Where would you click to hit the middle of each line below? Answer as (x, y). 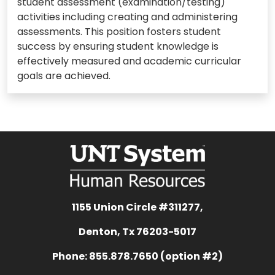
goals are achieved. (64, 76)
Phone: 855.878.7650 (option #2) (137, 257)
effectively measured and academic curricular (129, 61)
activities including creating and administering (127, 17)
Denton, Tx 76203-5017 (137, 232)
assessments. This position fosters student (119, 32)
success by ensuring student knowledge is (118, 47)
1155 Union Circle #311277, (137, 207)
